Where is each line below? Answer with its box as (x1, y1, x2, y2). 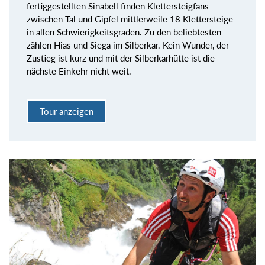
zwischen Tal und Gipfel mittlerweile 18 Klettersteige (27, 13, 233, 24)
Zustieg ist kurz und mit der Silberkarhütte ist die (27, 52, 215, 63)
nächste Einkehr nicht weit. (27, 65, 131, 76)
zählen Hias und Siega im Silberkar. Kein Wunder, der (27, 39, 229, 50)
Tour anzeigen (40, 106, 93, 117)
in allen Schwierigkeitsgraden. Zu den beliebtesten (27, 26, 221, 37)
